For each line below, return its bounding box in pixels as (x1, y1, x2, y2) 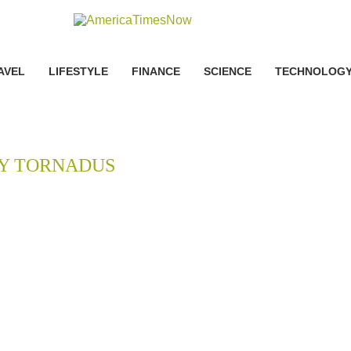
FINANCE (131, 65, 180, 78)
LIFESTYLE (48, 65, 108, 78)
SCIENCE (203, 65, 251, 78)
